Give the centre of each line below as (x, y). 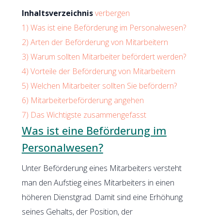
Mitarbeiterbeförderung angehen (87, 100)
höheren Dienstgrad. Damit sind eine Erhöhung (102, 197)
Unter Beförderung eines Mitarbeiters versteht (101, 168)
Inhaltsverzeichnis (57, 13)
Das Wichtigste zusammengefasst (88, 115)
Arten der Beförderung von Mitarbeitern (99, 42)
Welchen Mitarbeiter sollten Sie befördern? (103, 85)
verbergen (112, 13)
